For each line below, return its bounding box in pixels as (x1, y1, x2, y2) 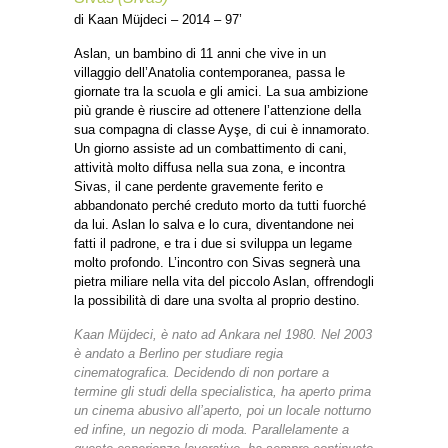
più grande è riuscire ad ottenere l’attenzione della (74, 103, 361, 119)
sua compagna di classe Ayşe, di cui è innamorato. (74, 122, 370, 138)
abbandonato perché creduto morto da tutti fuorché (74, 198, 366, 214)
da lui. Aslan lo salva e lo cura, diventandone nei (74, 217, 354, 233)
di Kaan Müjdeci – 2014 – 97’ (74, 12, 242, 28)
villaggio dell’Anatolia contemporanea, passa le (74, 65, 345, 81)
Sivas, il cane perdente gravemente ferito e (74, 179, 323, 195)
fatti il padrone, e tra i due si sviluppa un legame (74, 236, 352, 252)
